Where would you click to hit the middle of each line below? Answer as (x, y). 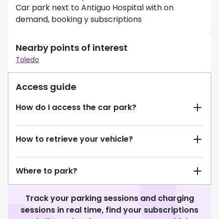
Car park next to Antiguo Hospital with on (95, 8)
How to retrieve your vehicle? (74, 139)
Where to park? (46, 171)
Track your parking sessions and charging (109, 198)
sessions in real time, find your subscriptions (109, 210)
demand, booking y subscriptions (79, 20)
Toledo (27, 60)
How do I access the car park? (76, 108)
